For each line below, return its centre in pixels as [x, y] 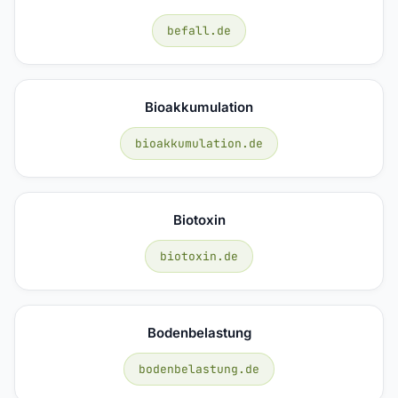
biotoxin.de [199, 256]
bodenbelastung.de [199, 369]
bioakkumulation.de [199, 143]
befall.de [199, 30]
